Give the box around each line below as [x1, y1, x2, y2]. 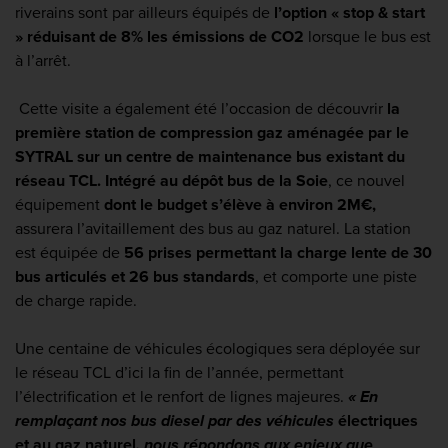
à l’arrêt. [15, 51, 71, 72]
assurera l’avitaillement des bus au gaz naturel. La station [15, 219, 411, 240]
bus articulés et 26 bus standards [15, 267, 255, 288]
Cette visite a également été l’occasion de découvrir [15, 99, 387, 120]
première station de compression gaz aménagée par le [15, 123, 409, 144]
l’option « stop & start [274, 3, 425, 24]
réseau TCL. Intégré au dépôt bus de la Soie [15, 171, 328, 192]
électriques [338, 411, 418, 432]
